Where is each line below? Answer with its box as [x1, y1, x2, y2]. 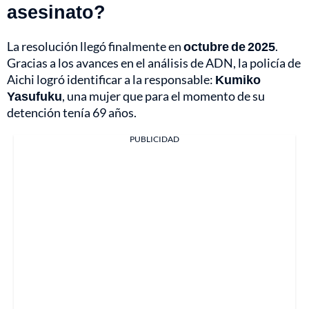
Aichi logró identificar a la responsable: [7, 72, 215, 88]
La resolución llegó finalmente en [7, 39, 183, 54]
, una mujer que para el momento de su [62, 88, 265, 104]
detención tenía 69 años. [7, 105, 137, 121]
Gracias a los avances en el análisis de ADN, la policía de [7, 55, 301, 71]
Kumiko [215, 72, 261, 88]
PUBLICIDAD [130, 134, 179, 145]
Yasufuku [7, 88, 62, 104]
